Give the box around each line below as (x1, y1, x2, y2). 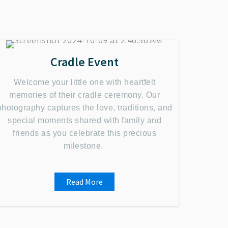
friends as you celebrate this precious (13, 129, 156, 137)
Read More (66, 177, 103, 187)
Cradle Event (50, 54, 119, 70)
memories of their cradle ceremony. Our (9, 91, 160, 99)
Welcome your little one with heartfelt (13, 78, 156, 87)
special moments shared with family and (8, 116, 161, 125)
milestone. (63, 141, 106, 150)
